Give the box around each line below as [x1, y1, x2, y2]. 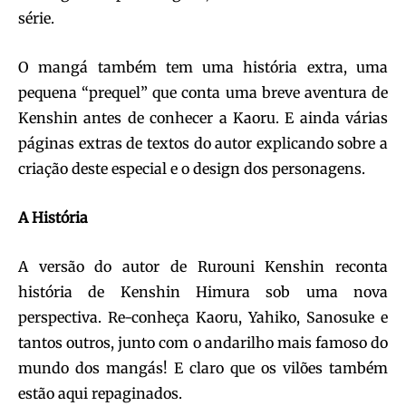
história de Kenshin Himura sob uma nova [18, 283, 388, 302]
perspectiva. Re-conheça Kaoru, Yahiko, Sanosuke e [18, 308, 388, 327]
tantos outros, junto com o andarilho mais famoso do [18, 333, 388, 353]
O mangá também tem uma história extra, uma [18, 58, 388, 77]
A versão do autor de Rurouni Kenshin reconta [18, 257, 388, 276]
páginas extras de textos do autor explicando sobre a [18, 134, 388, 153]
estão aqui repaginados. [18, 384, 182, 403]
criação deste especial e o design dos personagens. [18, 159, 365, 179]
